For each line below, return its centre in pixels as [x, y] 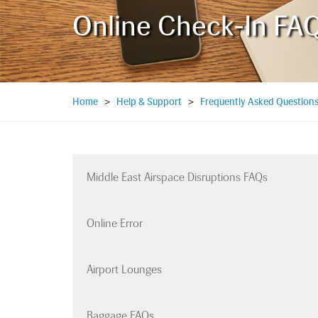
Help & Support [149, 102]
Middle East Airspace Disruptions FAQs [177, 177]
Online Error [115, 224]
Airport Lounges [124, 270]
